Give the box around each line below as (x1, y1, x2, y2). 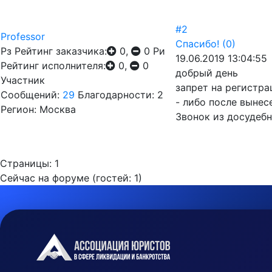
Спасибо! (175, 38, 219, 50)
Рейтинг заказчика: (15, 45, 107, 57)
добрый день (175, 67, 238, 79)
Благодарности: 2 (78, 89, 163, 101)
